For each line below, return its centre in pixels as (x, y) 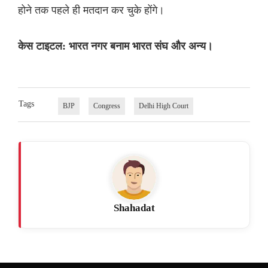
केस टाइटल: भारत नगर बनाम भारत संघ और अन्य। (115, 46)
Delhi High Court (163, 106)
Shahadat (134, 208)
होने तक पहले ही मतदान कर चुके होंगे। (91, 10)
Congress (106, 106)
